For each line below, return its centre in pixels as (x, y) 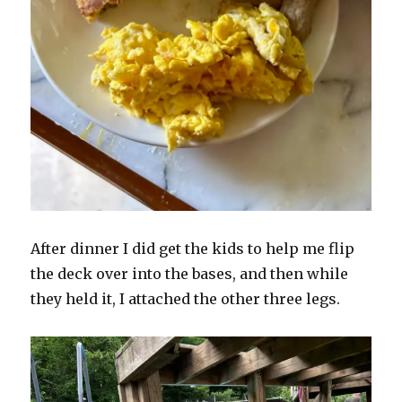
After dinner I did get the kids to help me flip (193, 248)
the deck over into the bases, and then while (190, 273)
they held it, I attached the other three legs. (188, 298)
